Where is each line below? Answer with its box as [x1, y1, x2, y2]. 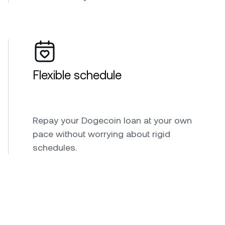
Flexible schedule [33, 68, 122, 82]
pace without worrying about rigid [33, 128, 170, 139]
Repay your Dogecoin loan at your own [33, 115, 192, 126]
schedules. [33, 142, 77, 153]
